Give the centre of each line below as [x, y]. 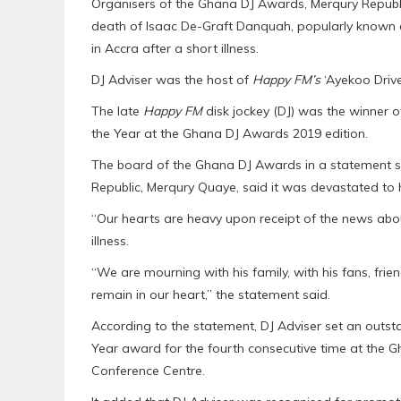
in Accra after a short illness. [175, 49]
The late [117, 111]
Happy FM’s [286, 80]
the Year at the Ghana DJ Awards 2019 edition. [230, 134]
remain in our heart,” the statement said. [211, 295]
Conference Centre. [148, 371]
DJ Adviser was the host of [172, 80]
